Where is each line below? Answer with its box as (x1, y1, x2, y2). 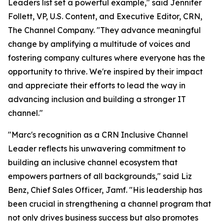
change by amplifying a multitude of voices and (8, 39, 190, 49)
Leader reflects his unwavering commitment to (8, 144, 185, 153)
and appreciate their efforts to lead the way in (8, 80, 185, 90)
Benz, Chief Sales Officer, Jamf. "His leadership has (8, 185, 202, 195)
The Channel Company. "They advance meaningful (8, 25, 201, 35)
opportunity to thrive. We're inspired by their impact (8, 67, 203, 76)
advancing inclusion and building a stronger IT (8, 94, 186, 104)
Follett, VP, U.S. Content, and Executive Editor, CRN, (8, 11, 202, 21)
